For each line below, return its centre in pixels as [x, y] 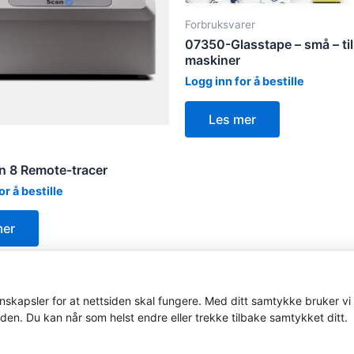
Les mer [232, 119]
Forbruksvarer [220, 24]
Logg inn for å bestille [245, 81]
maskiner [213, 60]
